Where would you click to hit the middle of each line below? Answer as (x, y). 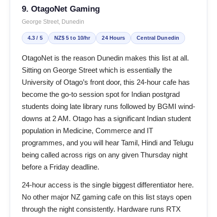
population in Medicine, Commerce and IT (87, 130)
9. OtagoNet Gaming (61, 8)
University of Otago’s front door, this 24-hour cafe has (106, 82)
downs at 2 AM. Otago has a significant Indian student (106, 118)
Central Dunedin (158, 38)
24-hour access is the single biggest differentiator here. (108, 185)
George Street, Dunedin (53, 22)
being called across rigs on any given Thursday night (105, 155)
